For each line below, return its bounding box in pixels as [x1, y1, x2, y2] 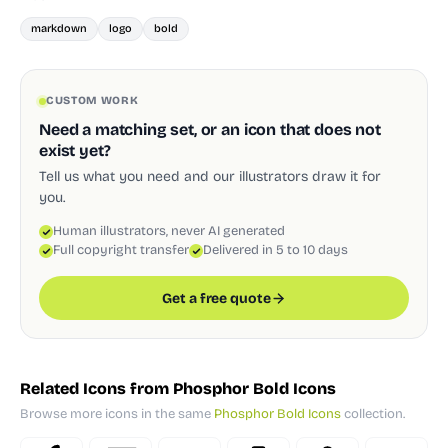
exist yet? [39, 141, 111, 161]
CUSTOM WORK [46, 94, 139, 108]
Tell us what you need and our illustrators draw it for [39, 168, 381, 186]
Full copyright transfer [53, 242, 189, 259]
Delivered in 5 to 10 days [203, 242, 348, 259]
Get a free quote [162, 289, 271, 307]
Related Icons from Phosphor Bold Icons [20, 379, 336, 399]
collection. [341, 405, 405, 422]
